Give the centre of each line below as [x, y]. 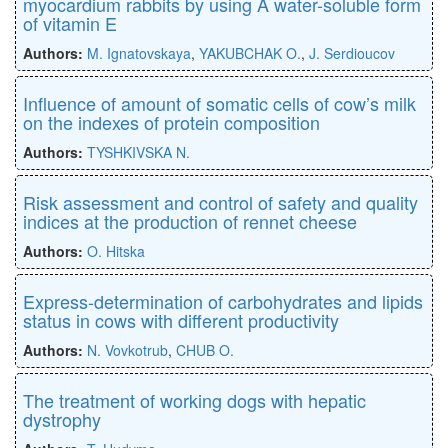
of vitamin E [70, 22]
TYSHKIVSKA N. [138, 151]
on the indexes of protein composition [171, 121]
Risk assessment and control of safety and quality [220, 201]
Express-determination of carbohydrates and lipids [223, 300]
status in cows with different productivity [181, 319]
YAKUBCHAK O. [250, 52]
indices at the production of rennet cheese [190, 220]
